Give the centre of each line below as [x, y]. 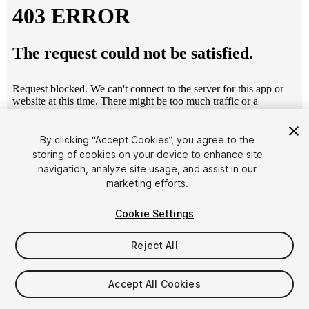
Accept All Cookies [154, 284]
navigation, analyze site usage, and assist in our [148, 169]
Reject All [154, 245]
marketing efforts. [148, 183]
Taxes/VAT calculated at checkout [86, 298]
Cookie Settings [154, 213]
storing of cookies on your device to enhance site [147, 154]
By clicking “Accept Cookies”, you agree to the [148, 140]
